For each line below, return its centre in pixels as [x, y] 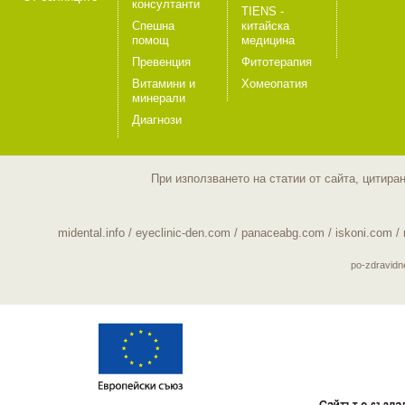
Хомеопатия [274, 84]
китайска [265, 26]
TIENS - [263, 11]
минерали [159, 98]
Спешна [153, 26]
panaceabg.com [283, 233]
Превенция [161, 62]
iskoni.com [363, 233]
